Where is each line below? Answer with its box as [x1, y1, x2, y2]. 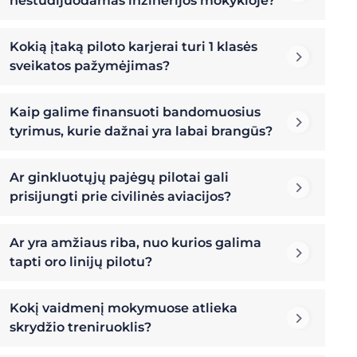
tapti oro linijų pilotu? [10, 254, 152, 270]
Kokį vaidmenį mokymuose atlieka [10, 300, 237, 316]
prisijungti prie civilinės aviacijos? [10, 189, 231, 205]
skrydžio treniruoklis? [10, 320, 151, 335]
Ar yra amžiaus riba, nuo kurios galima [10, 235, 261, 251]
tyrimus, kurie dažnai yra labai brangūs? [10, 124, 273, 139]
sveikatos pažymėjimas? [10, 58, 170, 74]
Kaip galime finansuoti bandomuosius [10, 104, 261, 120]
